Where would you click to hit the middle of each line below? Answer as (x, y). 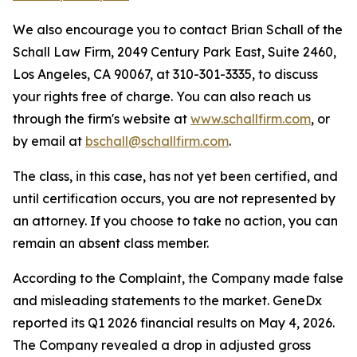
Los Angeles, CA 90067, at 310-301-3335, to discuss (165, 74)
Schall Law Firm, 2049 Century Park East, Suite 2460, (175, 52)
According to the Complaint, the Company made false (178, 278)
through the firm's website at (102, 119)
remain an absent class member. (111, 243)
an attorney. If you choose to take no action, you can (175, 221)
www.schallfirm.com (251, 119)
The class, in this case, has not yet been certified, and (175, 176)
